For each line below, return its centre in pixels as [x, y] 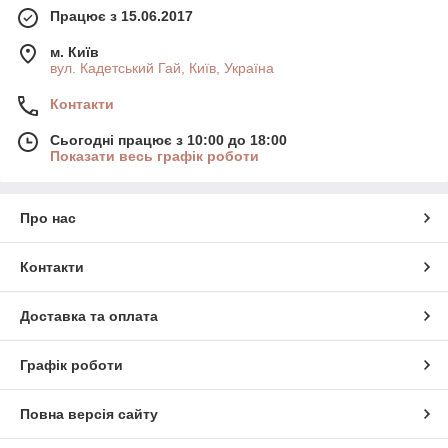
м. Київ [74, 51]
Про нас [48, 217]
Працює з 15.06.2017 [121, 15]
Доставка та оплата [89, 315]
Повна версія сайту [89, 413]
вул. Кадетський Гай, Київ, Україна [162, 67]
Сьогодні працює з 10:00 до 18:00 [168, 139]
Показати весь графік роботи [154, 155]
